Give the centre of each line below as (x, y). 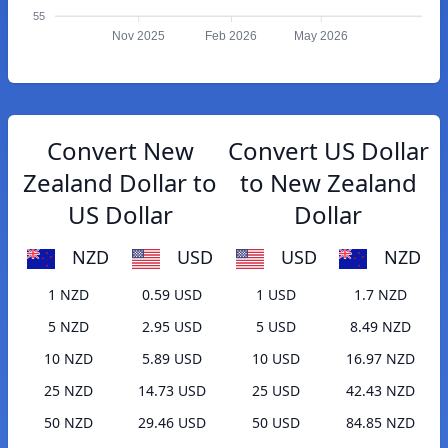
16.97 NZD (380, 359)
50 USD (276, 423)
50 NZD (68, 423)
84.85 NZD (380, 423)
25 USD (276, 391)
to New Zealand (328, 182)
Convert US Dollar (328, 150)
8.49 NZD (380, 327)
